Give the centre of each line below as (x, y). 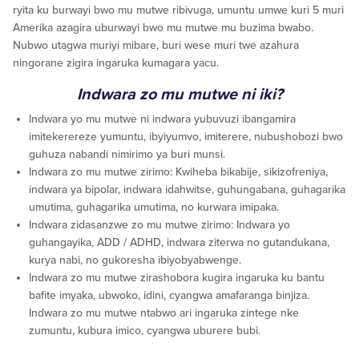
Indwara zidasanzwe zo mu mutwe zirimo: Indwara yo (159, 225)
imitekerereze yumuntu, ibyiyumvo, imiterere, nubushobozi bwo (186, 137)
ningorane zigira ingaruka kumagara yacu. (116, 63)
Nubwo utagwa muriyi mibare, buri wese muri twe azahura (156, 46)
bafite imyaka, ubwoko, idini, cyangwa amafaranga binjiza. (169, 296)
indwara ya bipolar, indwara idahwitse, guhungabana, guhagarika (187, 190)
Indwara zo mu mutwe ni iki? (179, 95)
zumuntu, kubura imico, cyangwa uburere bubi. (145, 331)
